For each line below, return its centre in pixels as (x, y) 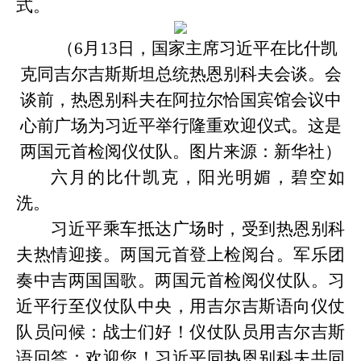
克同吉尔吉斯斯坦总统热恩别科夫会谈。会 (180, 74)
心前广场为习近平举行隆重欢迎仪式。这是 (180, 126)
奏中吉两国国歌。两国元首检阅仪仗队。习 (180, 280)
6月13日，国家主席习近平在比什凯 (206, 48)
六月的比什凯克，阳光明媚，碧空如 (197, 177)
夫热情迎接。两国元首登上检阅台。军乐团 (180, 255)
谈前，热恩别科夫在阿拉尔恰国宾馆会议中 (180, 100)
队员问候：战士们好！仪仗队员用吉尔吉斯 (180, 332)
